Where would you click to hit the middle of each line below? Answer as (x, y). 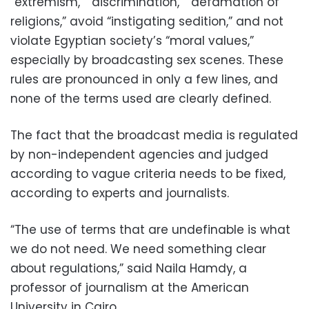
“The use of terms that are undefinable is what (150, 230)
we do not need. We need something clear (138, 249)
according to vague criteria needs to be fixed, (148, 174)
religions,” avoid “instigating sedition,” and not (147, 21)
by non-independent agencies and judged (139, 154)
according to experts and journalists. (120, 193)
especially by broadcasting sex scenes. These (147, 60)
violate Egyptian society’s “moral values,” (134, 41)
